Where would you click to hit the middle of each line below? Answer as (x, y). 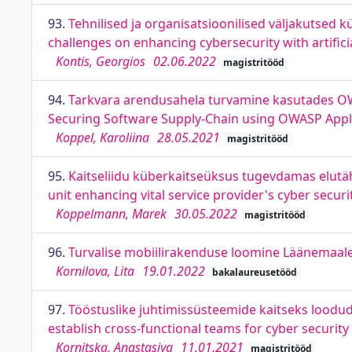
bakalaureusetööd (254, 272)
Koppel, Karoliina (103, 137)
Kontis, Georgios (101, 61)
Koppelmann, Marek (111, 214)
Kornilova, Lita (95, 271)
